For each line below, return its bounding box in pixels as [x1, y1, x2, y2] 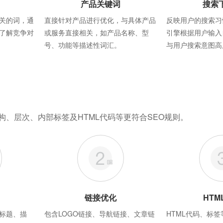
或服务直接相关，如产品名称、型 [44, 27, 149, 37]
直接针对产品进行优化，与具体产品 [44, 14, 156, 25]
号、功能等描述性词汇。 [44, 39, 121, 50]
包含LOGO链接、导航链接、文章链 [44, 208, 155, 219]
